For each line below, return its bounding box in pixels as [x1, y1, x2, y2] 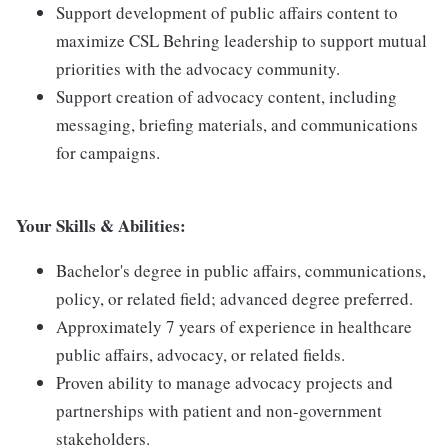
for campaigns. [56, 141, 160, 164]
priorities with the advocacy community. [56, 57, 340, 80]
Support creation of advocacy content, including [56, 85, 397, 108]
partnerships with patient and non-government [56, 399, 382, 422]
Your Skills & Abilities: [16, 213, 186, 238]
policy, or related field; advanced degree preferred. [56, 287, 413, 310]
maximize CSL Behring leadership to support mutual [56, 29, 427, 52]
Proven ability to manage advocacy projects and [56, 371, 393, 394]
